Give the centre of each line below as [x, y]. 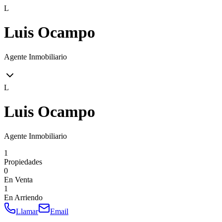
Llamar [27, 211]
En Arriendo [23, 197]
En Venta [18, 179]
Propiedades [23, 162]
